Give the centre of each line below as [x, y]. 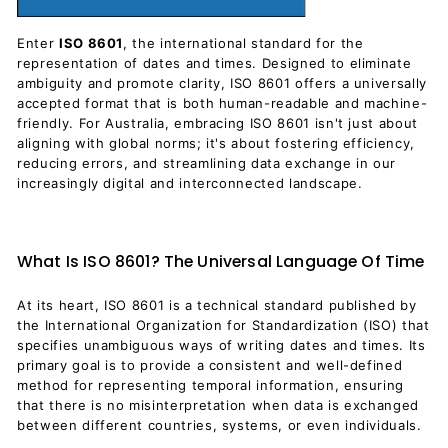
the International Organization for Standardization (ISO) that [223, 325]
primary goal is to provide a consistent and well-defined [210, 365]
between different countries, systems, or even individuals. [219, 425]
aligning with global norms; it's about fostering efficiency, [216, 143]
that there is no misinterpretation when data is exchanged [218, 405]
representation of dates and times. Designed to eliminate [214, 63]
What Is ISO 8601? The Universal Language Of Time [221, 261]
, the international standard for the [243, 43]
